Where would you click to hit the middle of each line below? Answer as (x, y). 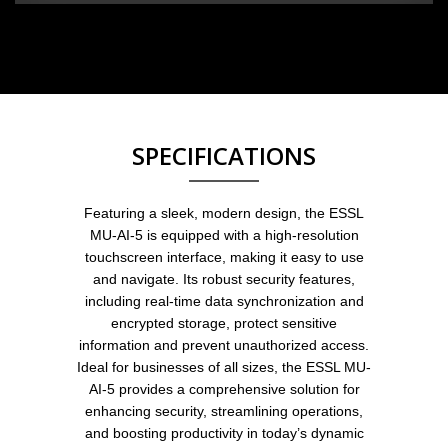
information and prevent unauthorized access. (224, 345)
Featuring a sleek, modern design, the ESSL (224, 213)
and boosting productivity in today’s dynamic (224, 433)
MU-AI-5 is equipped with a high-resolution (224, 235)
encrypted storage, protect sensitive (224, 323)
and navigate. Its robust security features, (224, 279)
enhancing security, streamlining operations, (224, 411)
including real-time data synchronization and (224, 301)
